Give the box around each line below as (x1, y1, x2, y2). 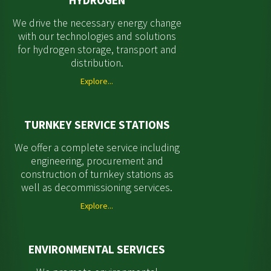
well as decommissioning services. (21, 181, 172, 194)
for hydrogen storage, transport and (17, 43, 177, 56)
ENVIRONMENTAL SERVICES (28, 242, 165, 256)
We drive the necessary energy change (12, 16, 181, 30)
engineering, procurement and (30, 154, 163, 168)
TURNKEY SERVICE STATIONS (24, 117, 170, 132)
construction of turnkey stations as (20, 168, 174, 181)
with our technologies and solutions (18, 30, 176, 43)
